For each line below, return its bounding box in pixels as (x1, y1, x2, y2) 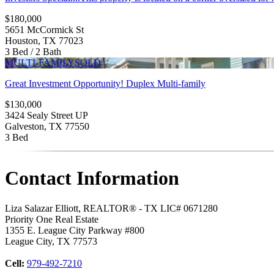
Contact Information (5, 167, 179, 190)
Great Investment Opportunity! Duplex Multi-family (5, 78, 206, 89)
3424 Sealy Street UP (5, 109, 88, 120)
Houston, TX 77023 (5, 35, 83, 46)
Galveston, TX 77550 (5, 120, 89, 131)
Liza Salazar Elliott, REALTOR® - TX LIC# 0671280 (5, 202, 218, 213)
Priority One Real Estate (5, 213, 98, 224)
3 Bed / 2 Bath (5, 46, 61, 57)
